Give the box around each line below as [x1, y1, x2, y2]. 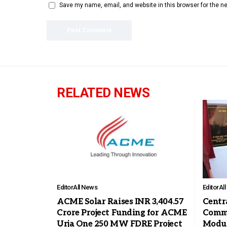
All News [73, 183, 97, 191]
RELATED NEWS [57, 85, 149, 101]
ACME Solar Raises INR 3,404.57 [57, 197, 184, 207]
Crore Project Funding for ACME [57, 208, 187, 218]
